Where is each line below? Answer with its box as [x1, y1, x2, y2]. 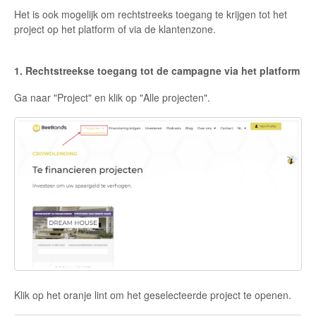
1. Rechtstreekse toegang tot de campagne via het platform [14, 63, 300, 78]
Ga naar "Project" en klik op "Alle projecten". [14, 90, 210, 104]
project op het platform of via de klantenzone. [14, 21, 216, 36]
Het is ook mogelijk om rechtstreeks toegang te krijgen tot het [14, 6, 287, 21]
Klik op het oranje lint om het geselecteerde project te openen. [14, 288, 291, 303]
